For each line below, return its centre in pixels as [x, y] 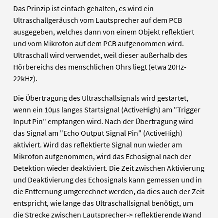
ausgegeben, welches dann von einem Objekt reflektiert [104, 32]
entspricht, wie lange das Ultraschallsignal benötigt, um [103, 203]
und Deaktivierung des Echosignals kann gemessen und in [108, 180]
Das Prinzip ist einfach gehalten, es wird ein [84, 9]
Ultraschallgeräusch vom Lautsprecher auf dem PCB [98, 20]
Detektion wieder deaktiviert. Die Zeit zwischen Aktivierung [109, 168]
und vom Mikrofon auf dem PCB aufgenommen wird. [99, 44]
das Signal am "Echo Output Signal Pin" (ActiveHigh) [98, 133]
